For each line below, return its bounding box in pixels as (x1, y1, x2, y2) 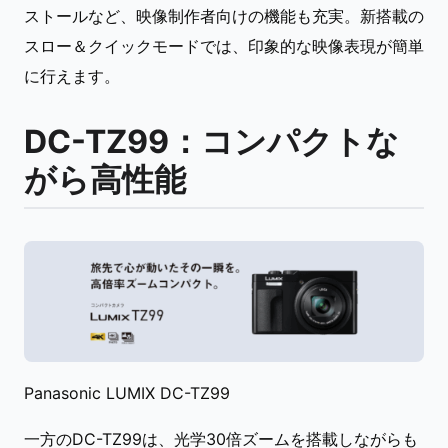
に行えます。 (24, 66, 120, 86)
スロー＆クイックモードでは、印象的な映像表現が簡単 (24, 36, 424, 56)
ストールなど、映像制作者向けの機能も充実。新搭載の (24, 6, 424, 26)
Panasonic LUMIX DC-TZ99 (24, 383, 230, 403)
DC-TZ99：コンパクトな (24, 122, 399, 161)
